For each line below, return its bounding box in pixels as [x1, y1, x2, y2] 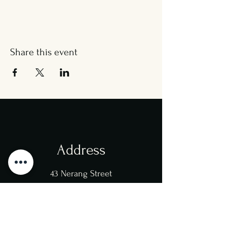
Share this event [10, 47, 78, 58]
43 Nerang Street [50, 169, 112, 178]
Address [57, 141, 105, 158]
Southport [63, 181, 99, 191]
